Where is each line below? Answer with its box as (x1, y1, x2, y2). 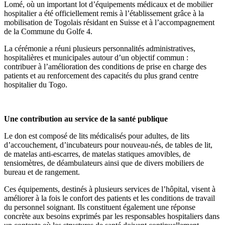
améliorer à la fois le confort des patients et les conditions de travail (4, 193, 215, 202)
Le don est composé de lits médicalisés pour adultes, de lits (4, 131, 189, 140)
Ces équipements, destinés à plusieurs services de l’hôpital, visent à (4, 184, 215, 193)
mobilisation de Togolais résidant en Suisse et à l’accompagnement (4, 18, 214, 27)
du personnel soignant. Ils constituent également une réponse (4, 202, 195, 211)
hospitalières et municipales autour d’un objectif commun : (4, 53, 188, 62)
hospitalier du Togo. (4, 80, 67, 89)
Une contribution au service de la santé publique (4, 114, 168, 123)
